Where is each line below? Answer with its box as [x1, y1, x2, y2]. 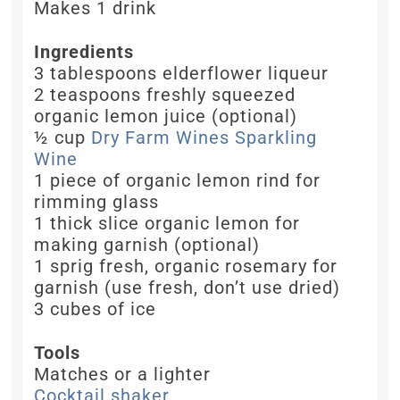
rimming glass [34, 191, 160, 213]
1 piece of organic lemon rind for [34, 170, 321, 192]
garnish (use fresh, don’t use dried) [34, 277, 341, 299]
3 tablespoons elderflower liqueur [34, 62, 329, 85]
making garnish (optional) [34, 234, 261, 256]
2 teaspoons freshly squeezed [34, 84, 296, 106]
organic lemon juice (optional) [34, 105, 298, 128]
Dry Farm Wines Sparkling [91, 127, 318, 149]
